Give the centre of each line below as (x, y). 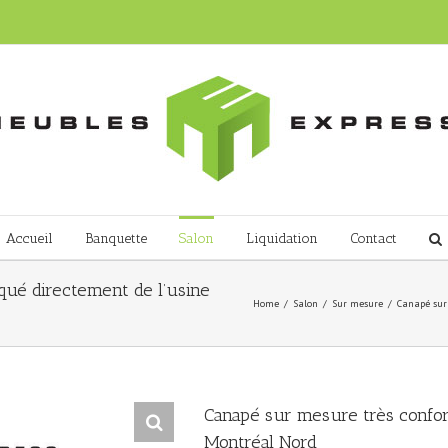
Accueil (29, 238)
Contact (373, 238)
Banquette (116, 238)
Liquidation (282, 238)
